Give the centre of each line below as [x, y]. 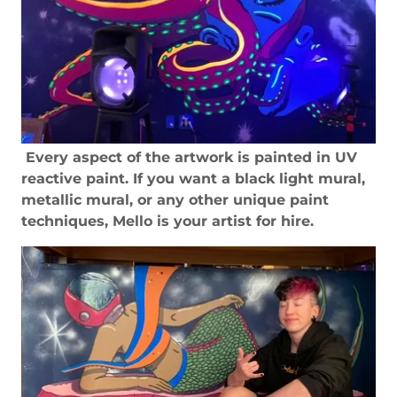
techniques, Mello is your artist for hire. [170, 222]
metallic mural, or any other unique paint [175, 200]
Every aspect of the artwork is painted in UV [189, 158]
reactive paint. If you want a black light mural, [193, 179]
